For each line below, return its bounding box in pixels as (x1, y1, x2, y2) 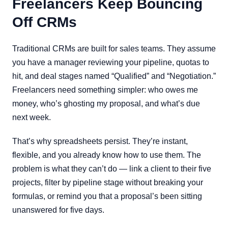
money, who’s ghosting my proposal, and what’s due (12, 99, 200, 108)
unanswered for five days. (12, 206, 104, 214)
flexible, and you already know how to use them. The (12, 151, 201, 159)
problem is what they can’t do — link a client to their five (12, 164, 211, 173)
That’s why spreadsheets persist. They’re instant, (12, 137, 188, 146)
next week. (12, 113, 51, 122)
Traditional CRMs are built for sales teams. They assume (12, 44, 216, 53)
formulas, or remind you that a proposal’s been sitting (12, 192, 202, 201)
